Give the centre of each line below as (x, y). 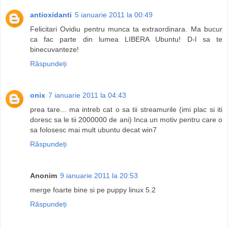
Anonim (44, 175)
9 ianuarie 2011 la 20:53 (99, 175)
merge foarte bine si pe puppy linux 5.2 (93, 190)
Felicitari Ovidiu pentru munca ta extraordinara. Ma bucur (126, 29)
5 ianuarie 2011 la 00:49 (114, 15)
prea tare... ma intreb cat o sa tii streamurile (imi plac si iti (126, 109)
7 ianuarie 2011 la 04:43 (87, 95)
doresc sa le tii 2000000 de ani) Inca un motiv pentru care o (126, 119)
